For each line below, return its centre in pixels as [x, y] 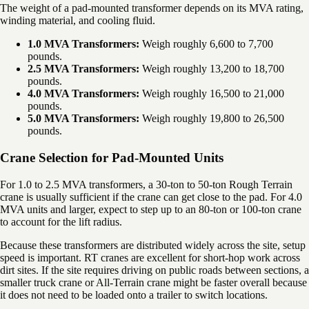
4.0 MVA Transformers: [83, 94]
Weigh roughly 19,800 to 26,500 [212, 119]
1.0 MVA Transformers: [83, 44]
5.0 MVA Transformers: [83, 119]
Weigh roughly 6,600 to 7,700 [206, 44]
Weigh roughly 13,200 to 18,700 [212, 69]
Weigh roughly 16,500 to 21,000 [212, 94]
